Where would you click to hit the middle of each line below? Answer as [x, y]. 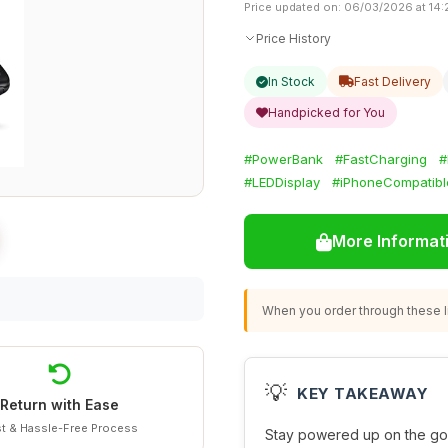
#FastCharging [381, 159]
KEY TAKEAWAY [362, 393]
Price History [293, 38]
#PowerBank [283, 159]
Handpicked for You [326, 112]
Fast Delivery [392, 81]
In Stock [291, 81]
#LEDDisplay [282, 182]
